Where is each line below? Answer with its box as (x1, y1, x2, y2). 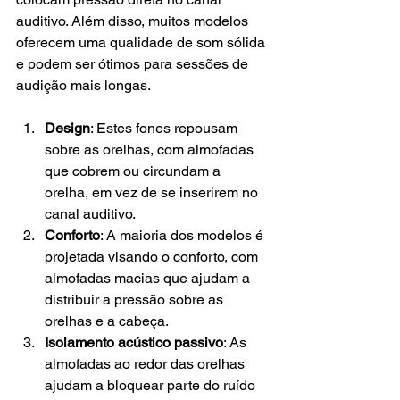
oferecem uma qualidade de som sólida (16, 33, 269, 51)
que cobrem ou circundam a (45, 162, 224, 179)
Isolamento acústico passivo (45, 333, 223, 351)
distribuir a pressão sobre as (45, 290, 227, 308)
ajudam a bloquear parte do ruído (45, 376, 259, 394)
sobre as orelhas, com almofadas (45, 140, 257, 158)
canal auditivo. (45, 204, 136, 222)
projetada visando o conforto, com (45, 247, 262, 265)
